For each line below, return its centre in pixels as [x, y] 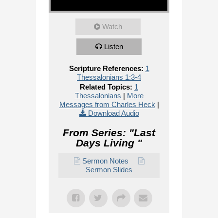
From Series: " [98, 133]
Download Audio [113, 113]
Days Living [107, 143]
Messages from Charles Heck [107, 105]
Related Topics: [106, 87]
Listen [113, 47]
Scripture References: [106, 69]
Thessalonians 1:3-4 [109, 77]
